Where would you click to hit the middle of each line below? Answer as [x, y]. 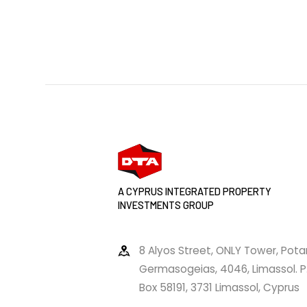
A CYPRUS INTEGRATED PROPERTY [195, 191]
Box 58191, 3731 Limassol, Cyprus [219, 288]
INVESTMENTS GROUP [166, 205]
